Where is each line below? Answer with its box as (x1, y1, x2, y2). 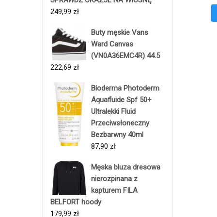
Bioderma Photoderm (91, 83, 159, 93)
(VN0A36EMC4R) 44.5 (91, 51, 160, 60)
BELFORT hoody (50, 197, 101, 206)
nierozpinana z (91, 174, 138, 183)
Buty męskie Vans (91, 28, 148, 37)
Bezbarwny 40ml (91, 130, 143, 139)
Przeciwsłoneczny (91, 118, 149, 127)
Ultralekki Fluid (91, 107, 136, 116)
